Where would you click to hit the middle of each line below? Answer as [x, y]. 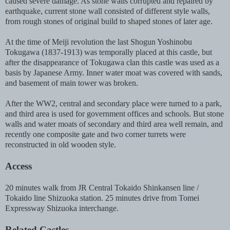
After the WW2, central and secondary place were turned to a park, [113, 104]
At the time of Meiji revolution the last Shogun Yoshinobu [99, 42]
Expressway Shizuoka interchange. [62, 208]
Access [18, 166]
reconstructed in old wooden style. [61, 145]
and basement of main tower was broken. [72, 83]
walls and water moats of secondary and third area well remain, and [114, 124]
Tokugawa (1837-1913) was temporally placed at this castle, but [109, 52]
